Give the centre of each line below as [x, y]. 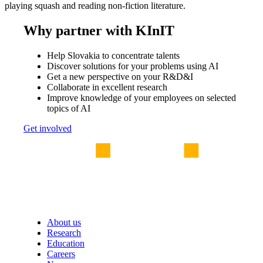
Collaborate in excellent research [107, 87]
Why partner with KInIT [99, 31]
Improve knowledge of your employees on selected [141, 97]
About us [64, 222]
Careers [61, 254]
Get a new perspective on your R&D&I [120, 76]
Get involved [48, 128]
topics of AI [69, 108]
